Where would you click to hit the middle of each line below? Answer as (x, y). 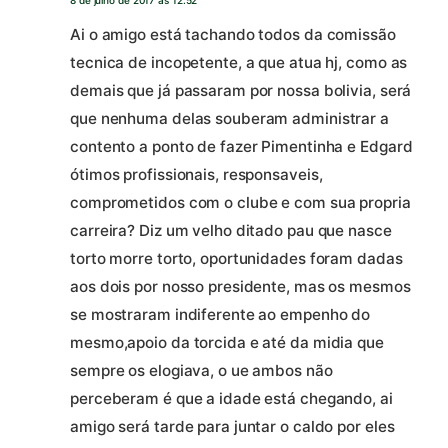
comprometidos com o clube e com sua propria (240, 202)
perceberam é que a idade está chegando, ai (231, 398)
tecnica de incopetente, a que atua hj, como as (239, 62)
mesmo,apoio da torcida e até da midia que (227, 342)
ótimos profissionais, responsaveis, (196, 174)
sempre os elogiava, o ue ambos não (201, 370)
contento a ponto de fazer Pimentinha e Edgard (241, 146)
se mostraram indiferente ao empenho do (220, 314)
